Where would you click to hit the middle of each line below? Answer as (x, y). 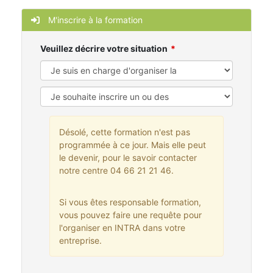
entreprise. (80, 241)
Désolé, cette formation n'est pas (125, 132)
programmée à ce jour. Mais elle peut (133, 145)
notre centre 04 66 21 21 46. (116, 171)
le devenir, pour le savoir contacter (128, 158)
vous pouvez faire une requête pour (130, 215)
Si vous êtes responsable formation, (130, 202)
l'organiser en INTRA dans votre (122, 228)
